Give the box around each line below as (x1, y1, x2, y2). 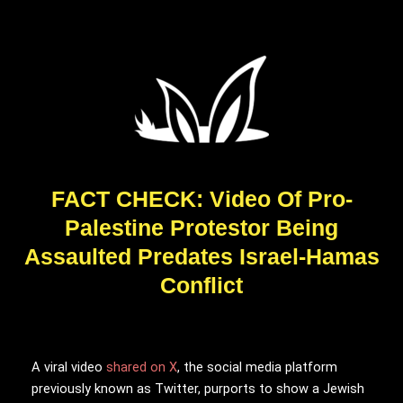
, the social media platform (177, 358, 337, 375)
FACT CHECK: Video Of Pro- (50, 186, 353, 211)
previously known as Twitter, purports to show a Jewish (31, 380, 364, 397)
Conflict (160, 273, 243, 298)
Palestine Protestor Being (65, 215, 338, 240)
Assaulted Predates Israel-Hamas (23, 244, 380, 269)
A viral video (31, 358, 106, 375)
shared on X (106, 358, 177, 375)
